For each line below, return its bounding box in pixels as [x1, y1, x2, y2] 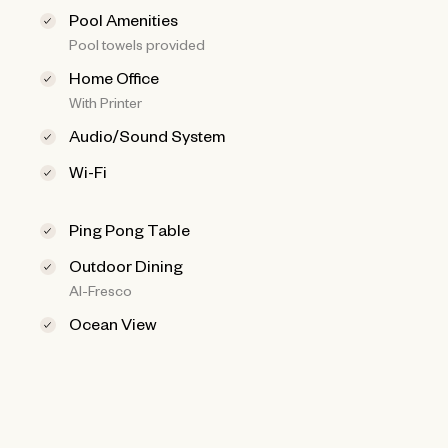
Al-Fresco [69, 280, 133, 299]
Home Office [69, 66, 160, 87]
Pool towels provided [69, 34, 206, 53]
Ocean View [69, 312, 158, 333]
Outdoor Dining [69, 254, 184, 275]
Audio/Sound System [69, 124, 226, 145]
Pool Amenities [69, 8, 179, 29]
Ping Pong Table [69, 218, 191, 239]
